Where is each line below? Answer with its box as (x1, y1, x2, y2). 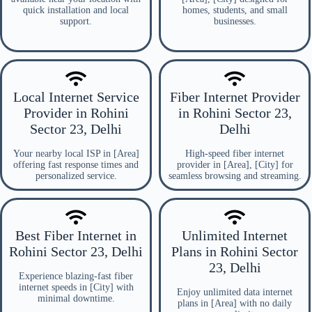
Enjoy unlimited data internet (177, 287, 292, 297)
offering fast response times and (13, 159, 139, 170)
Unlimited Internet (182, 228, 288, 243)
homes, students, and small (182, 5, 288, 15)
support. (60, 16, 92, 26)
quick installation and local (23, 5, 129, 15)
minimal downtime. (37, 293, 115, 304)
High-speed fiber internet (185, 148, 284, 159)
